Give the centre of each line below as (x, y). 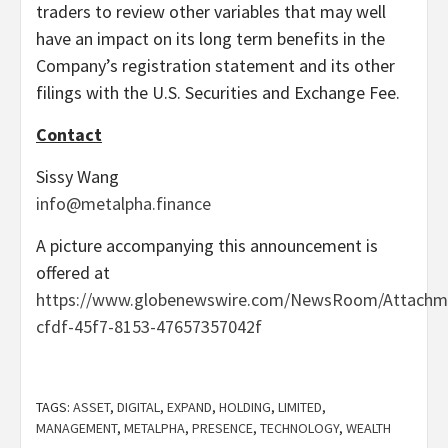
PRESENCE (222, 428)
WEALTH (368, 428)
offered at (73, 273)
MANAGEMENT (76, 428)
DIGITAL (138, 407)
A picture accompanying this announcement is (207, 246)
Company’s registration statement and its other (215, 66)
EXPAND (189, 407)
